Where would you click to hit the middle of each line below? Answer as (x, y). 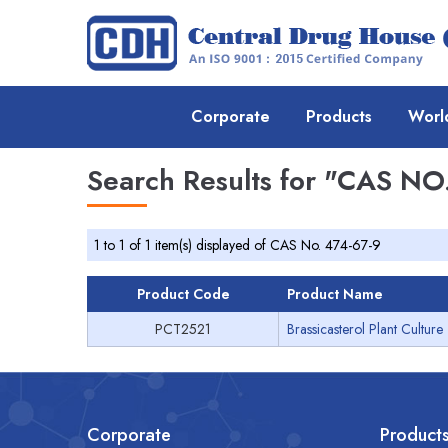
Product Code (183, 294)
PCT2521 (183, 329)
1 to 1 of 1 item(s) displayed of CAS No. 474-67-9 (237, 245)
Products (339, 116)
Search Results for (205, 180)
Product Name (335, 294)
